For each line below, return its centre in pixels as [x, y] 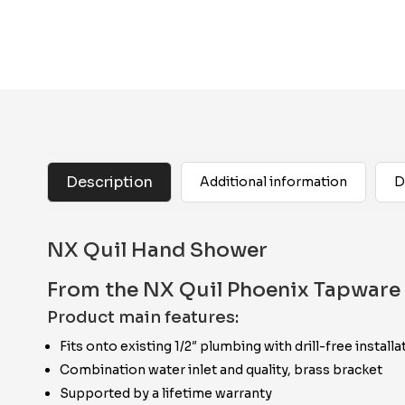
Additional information [273, 182]
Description [109, 182]
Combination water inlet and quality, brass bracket [221, 370]
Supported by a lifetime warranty [166, 393]
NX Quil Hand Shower [157, 250]
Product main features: [143, 317]
